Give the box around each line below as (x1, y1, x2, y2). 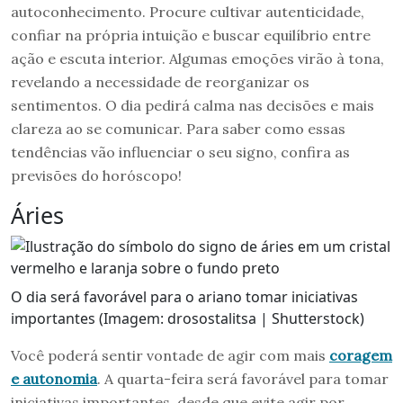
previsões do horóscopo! (11, 166, 182, 184)
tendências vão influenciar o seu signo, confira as (11, 142, 350, 161)
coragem (329, 345, 392, 364)
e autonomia (11, 369, 97, 388)
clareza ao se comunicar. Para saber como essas (11, 119, 345, 138)
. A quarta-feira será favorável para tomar (97, 369, 389, 388)
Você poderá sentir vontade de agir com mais (11, 345, 329, 364)
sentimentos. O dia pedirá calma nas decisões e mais (11, 95, 374, 114)
